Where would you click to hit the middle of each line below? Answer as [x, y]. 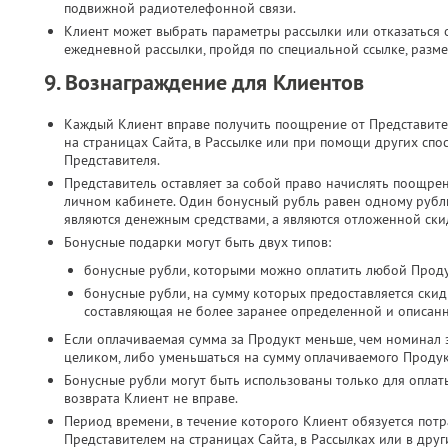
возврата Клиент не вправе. [151, 398]
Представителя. [112, 160]
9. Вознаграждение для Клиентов [204, 82]
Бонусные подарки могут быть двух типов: [197, 242]
